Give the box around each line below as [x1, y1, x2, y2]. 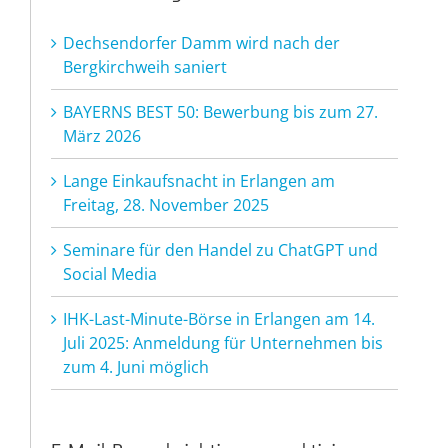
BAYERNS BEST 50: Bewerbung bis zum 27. [63, 101, 378, 124]
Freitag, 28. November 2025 [63, 194, 269, 217]
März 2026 [63, 125, 141, 148]
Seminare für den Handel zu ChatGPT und [63, 239, 378, 262]
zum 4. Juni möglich [63, 356, 209, 379]
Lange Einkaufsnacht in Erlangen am [63, 170, 335, 193]
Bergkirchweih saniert [63, 56, 227, 79]
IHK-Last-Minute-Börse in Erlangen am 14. [63, 308, 375, 331]
